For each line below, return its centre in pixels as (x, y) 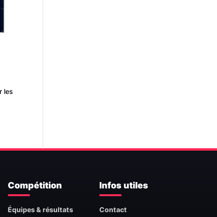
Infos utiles (124, 186)
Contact (113, 210)
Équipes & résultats (41, 210)
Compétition (35, 186)
